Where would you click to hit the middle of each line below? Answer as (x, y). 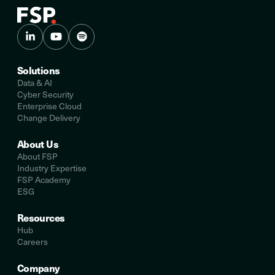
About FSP (37, 156)
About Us (38, 144)
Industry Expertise (52, 168)
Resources (41, 217)
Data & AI (35, 82)
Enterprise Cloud (49, 106)
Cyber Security (45, 94)
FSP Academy (44, 179)
